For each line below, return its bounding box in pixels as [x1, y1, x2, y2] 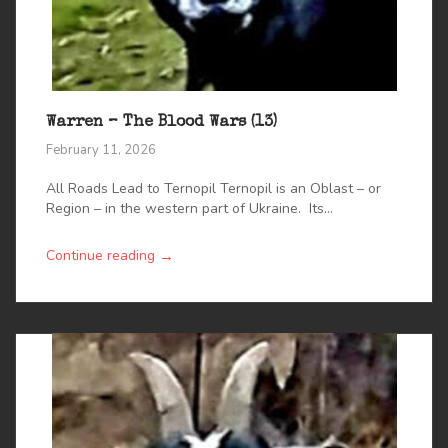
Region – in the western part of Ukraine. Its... [46, 198, 333, 218]
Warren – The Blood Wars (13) [46, 115, 277, 132]
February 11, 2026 [46, 140, 156, 159]
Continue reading [46, 246, 155, 266]
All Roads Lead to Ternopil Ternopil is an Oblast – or [46, 178, 381, 198]
